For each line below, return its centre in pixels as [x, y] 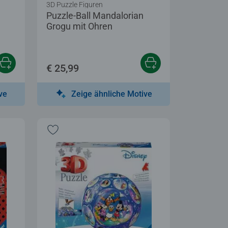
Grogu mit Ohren [79, 26]
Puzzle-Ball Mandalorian [95, 15]
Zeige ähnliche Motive [112, 94]
